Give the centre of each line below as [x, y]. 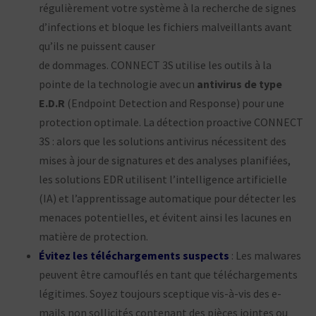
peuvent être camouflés [97, 274]
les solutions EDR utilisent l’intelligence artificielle [163, 179]
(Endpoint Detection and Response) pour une [175, 103]
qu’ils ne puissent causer [97, 45]
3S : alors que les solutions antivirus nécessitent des [163, 141]
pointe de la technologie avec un [117, 84]
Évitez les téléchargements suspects [134, 255]
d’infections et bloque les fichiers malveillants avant [165, 26]
